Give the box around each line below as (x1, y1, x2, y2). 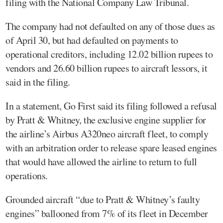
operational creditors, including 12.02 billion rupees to (5, 47, 213, 61)
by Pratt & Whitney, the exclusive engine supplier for (5, 112, 206, 126)
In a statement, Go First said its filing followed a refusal (5, 99, 217, 112)
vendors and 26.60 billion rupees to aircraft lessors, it (5, 61, 207, 75)
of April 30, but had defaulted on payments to (5, 33, 178, 47)
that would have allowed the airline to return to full (5, 154, 197, 168)
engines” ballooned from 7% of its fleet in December (5, 206, 208, 220)
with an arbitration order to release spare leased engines (5, 140, 217, 154)
